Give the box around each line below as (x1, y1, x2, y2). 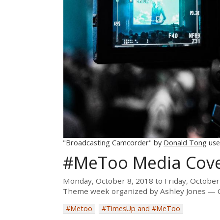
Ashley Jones (160, 186, 206, 196)
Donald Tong (164, 138, 207, 148)
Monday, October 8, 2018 (63, 175, 153, 186)
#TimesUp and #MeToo (102, 204, 180, 214)
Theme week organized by (63, 186, 160, 196)
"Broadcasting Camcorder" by (63, 138, 164, 148)
